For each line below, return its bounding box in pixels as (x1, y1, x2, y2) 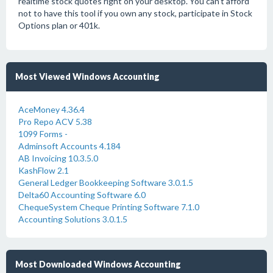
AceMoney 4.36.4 (18, 104, 85, 115)
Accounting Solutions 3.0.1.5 (18, 214, 127, 224)
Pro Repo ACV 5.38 (18, 116, 92, 127)
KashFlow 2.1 (18, 165, 69, 175)
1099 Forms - (18, 129, 68, 139)
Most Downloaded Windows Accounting (15, 259, 181, 269)
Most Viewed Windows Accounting (15, 71, 160, 82)
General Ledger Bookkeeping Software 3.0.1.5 (18, 177, 193, 188)
